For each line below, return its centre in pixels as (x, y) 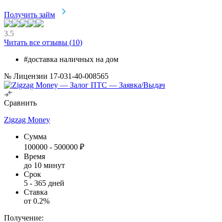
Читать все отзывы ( (38, 42)
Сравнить (20, 103)
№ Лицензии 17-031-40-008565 (56, 76)
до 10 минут (44, 165)
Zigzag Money (27, 119)
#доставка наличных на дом (71, 59)
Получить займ (29, 14)
